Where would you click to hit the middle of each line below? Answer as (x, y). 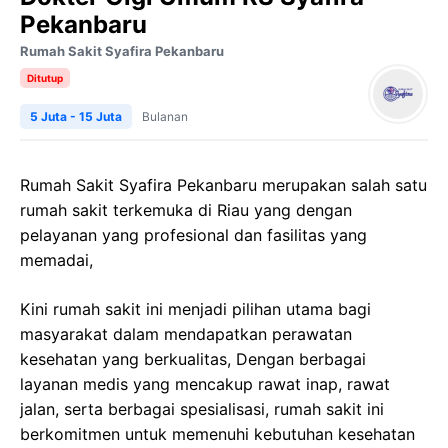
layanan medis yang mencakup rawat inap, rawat (205, 384)
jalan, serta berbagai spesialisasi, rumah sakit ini (202, 409)
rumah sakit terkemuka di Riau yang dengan (186, 210)
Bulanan (165, 116)
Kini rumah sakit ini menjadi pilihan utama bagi (195, 309)
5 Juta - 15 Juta (76, 116)
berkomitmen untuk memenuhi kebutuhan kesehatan (217, 434)
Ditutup (45, 78)
